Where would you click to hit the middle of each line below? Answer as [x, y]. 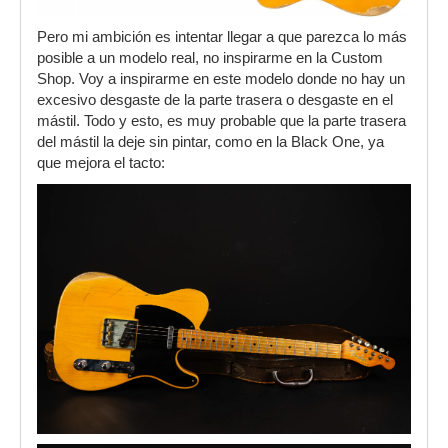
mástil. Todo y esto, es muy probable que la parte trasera [221, 121]
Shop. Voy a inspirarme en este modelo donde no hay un [221, 79]
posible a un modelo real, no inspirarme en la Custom [210, 58]
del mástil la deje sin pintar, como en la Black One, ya [210, 142]
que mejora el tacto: [101, 163]
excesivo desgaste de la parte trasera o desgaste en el [215, 100]
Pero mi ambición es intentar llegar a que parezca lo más [222, 37]
